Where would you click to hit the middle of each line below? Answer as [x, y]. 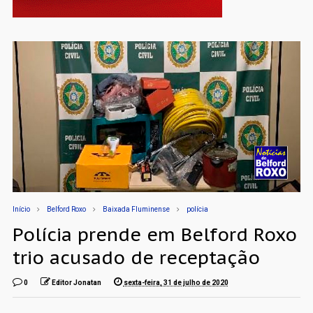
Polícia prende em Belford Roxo [154, 234]
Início [21, 209]
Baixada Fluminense [136, 209]
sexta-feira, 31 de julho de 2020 [176, 282]
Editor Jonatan [76, 282]
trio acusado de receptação [136, 257]
